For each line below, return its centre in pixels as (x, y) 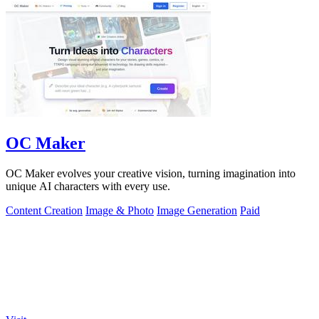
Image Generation (197, 210)
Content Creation (44, 210)
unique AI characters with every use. (88, 186)
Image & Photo (120, 210)
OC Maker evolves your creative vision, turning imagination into (151, 173)
